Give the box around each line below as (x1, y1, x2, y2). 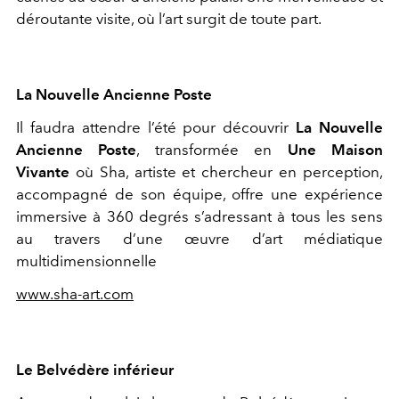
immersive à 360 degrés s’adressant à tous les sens (16, 208, 383, 226)
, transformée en (136, 141, 288, 159)
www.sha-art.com (16, 285, 134, 304)
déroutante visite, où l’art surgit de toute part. (16, 10, 322, 28)
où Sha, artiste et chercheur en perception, (75, 163, 384, 182)
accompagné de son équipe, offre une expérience (16, 185, 383, 204)
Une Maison (287, 141, 384, 159)
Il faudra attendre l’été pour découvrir (16, 118, 297, 137)
